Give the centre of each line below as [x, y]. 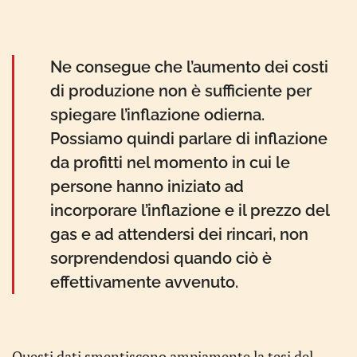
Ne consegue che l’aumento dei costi [189, 67]
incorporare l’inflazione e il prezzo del [190, 210]
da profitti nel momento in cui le [170, 163]
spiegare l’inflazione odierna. [157, 115]
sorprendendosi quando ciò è [161, 258]
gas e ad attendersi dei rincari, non [179, 234]
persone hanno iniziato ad [147, 186]
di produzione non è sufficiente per [181, 91]
